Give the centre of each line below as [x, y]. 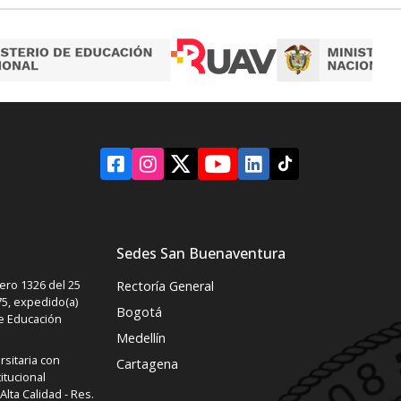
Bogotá [139, 311]
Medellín [141, 337]
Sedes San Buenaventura [201, 253]
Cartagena [147, 363]
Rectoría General [165, 286]
